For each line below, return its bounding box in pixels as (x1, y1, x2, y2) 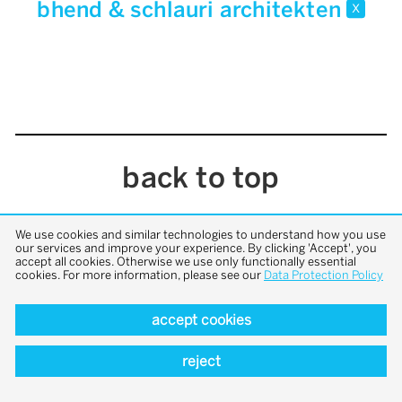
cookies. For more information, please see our (15, 267, 264, 282)
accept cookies (151, 310, 251, 328)
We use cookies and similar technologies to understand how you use (15, 227, 386, 241)
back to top (122, 161, 280, 196)
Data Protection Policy (264, 267, 383, 282)
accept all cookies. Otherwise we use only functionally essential (15, 254, 356, 268)
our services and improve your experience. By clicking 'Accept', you (15, 240, 377, 255)
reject (181, 353, 221, 370)
